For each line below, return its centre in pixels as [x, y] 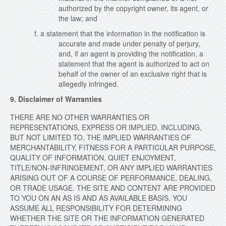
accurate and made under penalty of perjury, [129, 43]
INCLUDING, [181, 127]
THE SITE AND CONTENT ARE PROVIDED [145, 188]
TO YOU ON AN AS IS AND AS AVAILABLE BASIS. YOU [99, 198]
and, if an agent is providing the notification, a [131, 53]
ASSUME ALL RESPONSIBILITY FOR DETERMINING [96, 208]
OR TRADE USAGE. [42, 188]
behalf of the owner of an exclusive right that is [133, 74]
